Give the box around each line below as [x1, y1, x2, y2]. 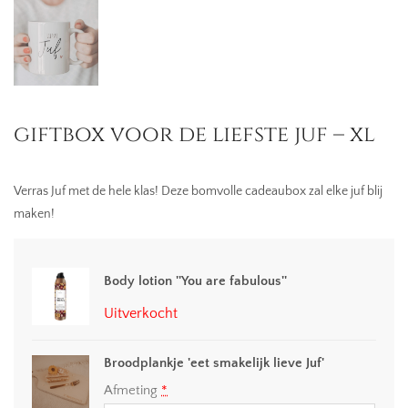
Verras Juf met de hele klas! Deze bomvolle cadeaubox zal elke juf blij [14, 184, 382, 199]
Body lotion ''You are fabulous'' [104, 272, 288, 289]
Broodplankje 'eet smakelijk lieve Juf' [104, 355, 325, 372]
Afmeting [104, 382, 162, 399]
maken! [14, 207, 55, 221]
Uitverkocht [104, 304, 178, 321]
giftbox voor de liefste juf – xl [14, 120, 375, 149]
